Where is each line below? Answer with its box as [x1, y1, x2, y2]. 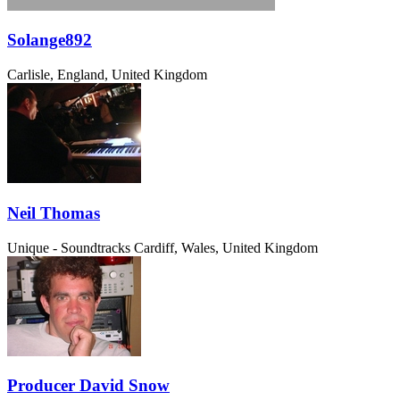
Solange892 [7, 30, 92, 50]
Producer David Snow [7, 376, 170, 396]
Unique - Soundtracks [7, 239, 130, 255]
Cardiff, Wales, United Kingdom [134, 239, 318, 255]
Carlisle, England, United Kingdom [7, 67, 207, 83]
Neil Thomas [7, 203, 100, 222]
